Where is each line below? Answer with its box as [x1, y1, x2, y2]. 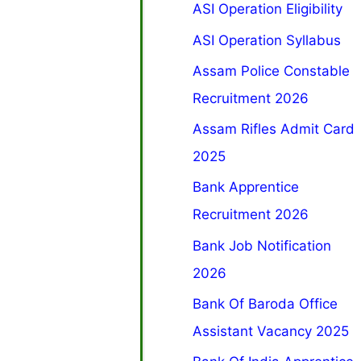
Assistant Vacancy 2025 [193, 322, 350, 339]
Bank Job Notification [193, 237, 332, 254]
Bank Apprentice [193, 179, 300, 196]
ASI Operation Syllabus [193, 31, 342, 48]
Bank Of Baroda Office [193, 295, 338, 312]
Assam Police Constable [193, 62, 351, 79]
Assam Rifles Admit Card [193, 121, 355, 138]
